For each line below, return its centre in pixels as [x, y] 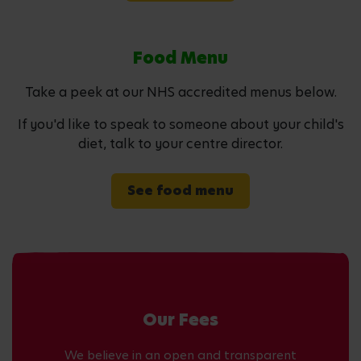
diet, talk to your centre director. [180, 143]
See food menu [180, 190]
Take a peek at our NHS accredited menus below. [180, 92]
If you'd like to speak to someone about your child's [180, 124]
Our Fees [180, 320]
